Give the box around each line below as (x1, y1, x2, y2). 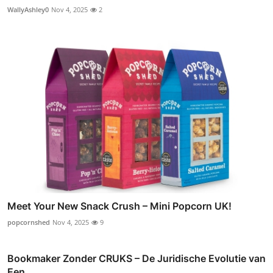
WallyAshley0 (7, 5, 49, 15)
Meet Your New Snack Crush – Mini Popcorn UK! (7, 199, 232, 212)
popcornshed (7, 217, 50, 227)
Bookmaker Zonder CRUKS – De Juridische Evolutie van (7, 252, 266, 264)
